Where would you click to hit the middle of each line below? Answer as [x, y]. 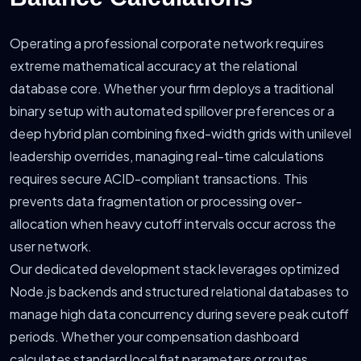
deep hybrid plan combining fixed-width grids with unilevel [180, 134]
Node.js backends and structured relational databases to [179, 292]
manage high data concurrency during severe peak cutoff [179, 314]
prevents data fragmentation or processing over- [156, 201]
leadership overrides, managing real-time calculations [167, 156]
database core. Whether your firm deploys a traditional [172, 89]
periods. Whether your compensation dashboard [154, 337]
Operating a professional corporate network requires [167, 44]
